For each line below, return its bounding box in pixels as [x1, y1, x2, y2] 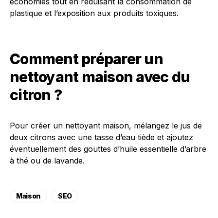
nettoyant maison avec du [10, 68, 190, 86]
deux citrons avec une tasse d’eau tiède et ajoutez [10, 132, 193, 142]
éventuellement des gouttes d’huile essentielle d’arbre [10, 144, 206, 154]
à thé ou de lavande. [10, 156, 85, 165]
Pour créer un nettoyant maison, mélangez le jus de [10, 121, 202, 130]
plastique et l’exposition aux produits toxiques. [10, 8, 179, 18]
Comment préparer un [10, 50, 163, 68]
